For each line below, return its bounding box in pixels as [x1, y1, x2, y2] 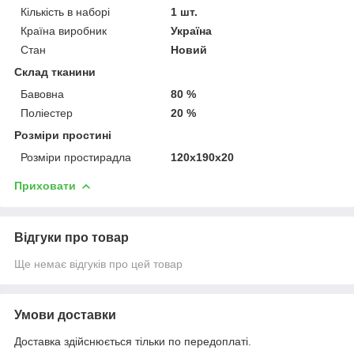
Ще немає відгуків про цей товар [14, 257, 183, 270]
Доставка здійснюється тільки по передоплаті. [14, 334, 251, 348]
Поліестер [21, 106, 73, 119]
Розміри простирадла [21, 150, 131, 164]
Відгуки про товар [14, 230, 129, 244]
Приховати [14, 179, 76, 192]
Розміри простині [14, 128, 111, 141]
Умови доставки [14, 307, 116, 322]
